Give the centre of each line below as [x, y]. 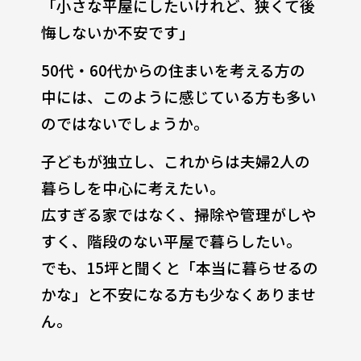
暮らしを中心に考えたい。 [133, 187]
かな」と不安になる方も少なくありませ [178, 293]
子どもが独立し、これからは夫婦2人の [175, 160]
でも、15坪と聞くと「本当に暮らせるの [179, 267]
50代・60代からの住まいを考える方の [173, 69]
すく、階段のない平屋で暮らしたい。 [171, 240]
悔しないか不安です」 [117, 31]
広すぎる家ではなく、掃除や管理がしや [178, 214]
